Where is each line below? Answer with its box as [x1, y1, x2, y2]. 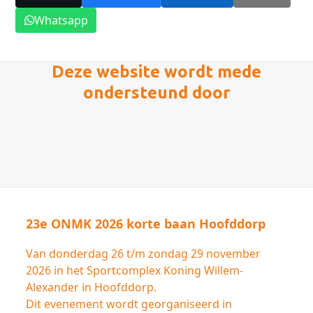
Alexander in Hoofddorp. [26, 279, 157, 295]
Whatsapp [34, 12, 88, 28]
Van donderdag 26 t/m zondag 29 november [26, 245, 261, 261]
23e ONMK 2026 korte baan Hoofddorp [26, 214, 266, 232]
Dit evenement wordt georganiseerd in [26, 296, 233, 312]
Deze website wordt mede [52, 61, 261, 81]
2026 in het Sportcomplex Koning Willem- [26, 262, 244, 278]
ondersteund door [82, 82, 231, 102]
